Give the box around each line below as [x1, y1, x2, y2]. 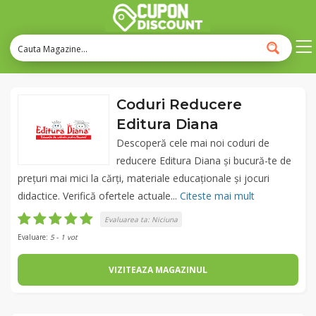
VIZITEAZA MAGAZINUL [109, 264, 207, 276]
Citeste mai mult [180, 189, 255, 202]
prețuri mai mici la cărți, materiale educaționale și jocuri [18, 171, 269, 185]
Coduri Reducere [116, 96, 242, 113]
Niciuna [152, 214, 178, 224]
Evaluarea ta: [104, 214, 152, 224]
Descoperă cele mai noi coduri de [116, 136, 269, 150]
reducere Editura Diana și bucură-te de [116, 154, 291, 167]
